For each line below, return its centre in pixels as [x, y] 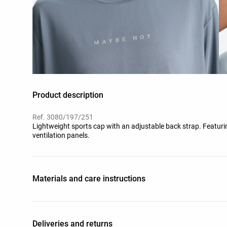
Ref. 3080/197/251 [63, 117]
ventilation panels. [61, 135]
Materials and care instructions [89, 178]
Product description [68, 95]
